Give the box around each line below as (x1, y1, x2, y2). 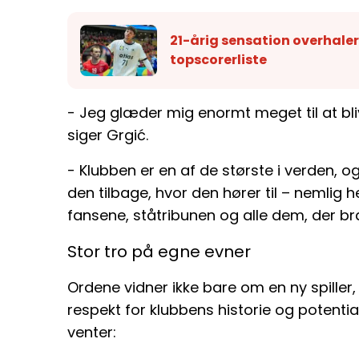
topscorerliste (170, 50, 267, 70)
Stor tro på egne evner (67, 240, 251, 263)
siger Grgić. (67, 124, 148, 145)
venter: (67, 321, 116, 342)
